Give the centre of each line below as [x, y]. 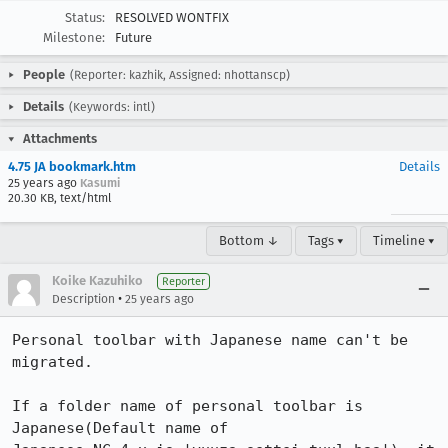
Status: [85, 17]
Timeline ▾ [404, 240]
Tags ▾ [326, 240]
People [44, 74]
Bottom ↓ [249, 240]
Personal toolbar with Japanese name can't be [210, 340]
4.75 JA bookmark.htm [72, 166]
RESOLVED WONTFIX [172, 17]
